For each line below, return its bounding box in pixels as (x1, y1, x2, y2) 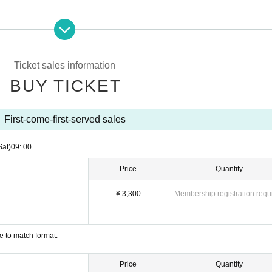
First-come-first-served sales (4, 114, 126, 125)
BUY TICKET (9, 76, 121, 96)
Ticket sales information (14, 60, 115, 71)
